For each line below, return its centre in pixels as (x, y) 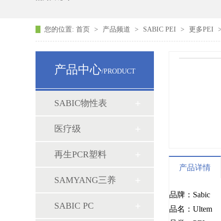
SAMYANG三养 (85, 180)
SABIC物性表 (81, 103)
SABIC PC (74, 206)
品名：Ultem (191, 209)
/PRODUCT (118, 71)
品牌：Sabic (191, 195)
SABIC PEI (161, 29)
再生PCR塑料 (80, 154)
